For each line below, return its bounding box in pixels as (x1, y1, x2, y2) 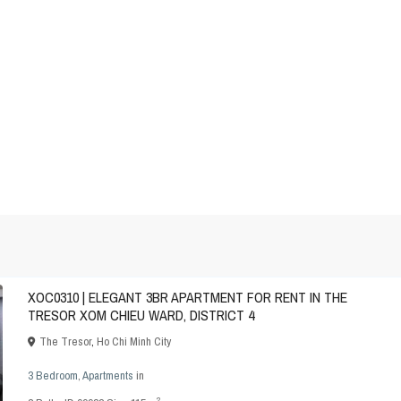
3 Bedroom (28, 368, 78, 384)
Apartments (82, 368, 133, 384)
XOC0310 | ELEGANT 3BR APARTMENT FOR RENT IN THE (28, 287, 347, 308)
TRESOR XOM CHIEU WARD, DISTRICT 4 (28, 305, 254, 326)
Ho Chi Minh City (97, 334, 171, 350)
